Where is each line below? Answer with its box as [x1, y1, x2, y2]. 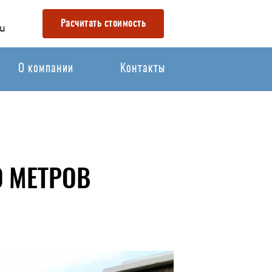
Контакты [120, 64, 165, 75]
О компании [18, 64, 73, 75]
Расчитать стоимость [60, 19, 146, 29]
